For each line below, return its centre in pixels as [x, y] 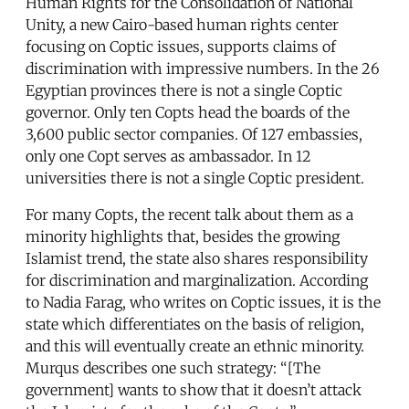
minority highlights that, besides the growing [183, 236]
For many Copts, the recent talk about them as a [189, 214]
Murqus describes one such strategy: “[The [173, 367]
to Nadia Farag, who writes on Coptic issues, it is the [203, 302]
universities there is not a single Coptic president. [195, 178]
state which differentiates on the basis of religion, [195, 324]
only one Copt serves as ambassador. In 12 [168, 156]
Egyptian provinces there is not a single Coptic [184, 90]
